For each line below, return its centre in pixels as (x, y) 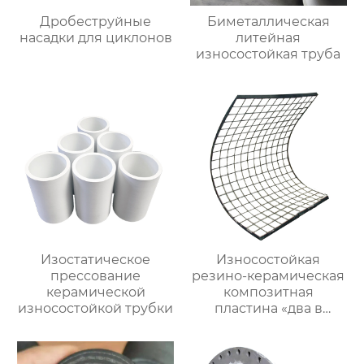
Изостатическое (96, 259)
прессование (96, 275)
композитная (268, 292)
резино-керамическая (269, 275)
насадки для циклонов (95, 38)
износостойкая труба (269, 54)
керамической (95, 292)
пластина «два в (268, 308)
